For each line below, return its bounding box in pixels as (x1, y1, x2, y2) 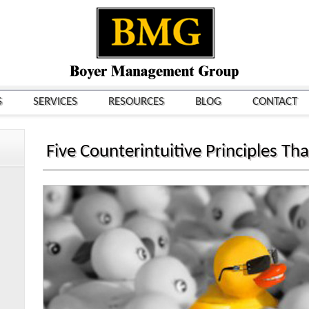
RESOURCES (108, 96, 164, 108)
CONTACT (252, 96, 297, 108)
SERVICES (33, 96, 77, 108)
